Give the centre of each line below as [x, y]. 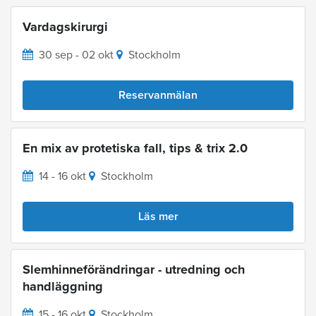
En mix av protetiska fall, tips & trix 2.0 [135, 148]
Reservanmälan [158, 96]
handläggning [63, 287]
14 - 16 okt [62, 177]
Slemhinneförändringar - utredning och [134, 270]
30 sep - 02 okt [76, 55]
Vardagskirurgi [65, 27]
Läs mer [158, 217]
